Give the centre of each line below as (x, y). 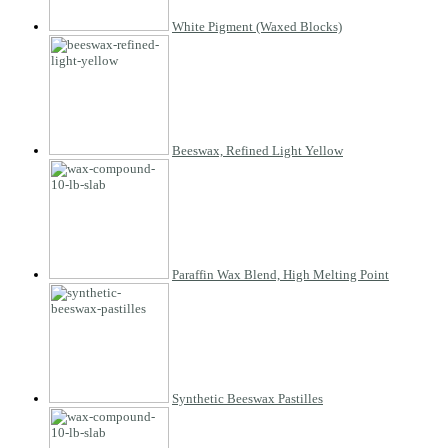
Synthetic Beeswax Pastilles (247, 398)
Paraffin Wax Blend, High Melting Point (280, 274)
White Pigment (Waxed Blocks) (257, 26)
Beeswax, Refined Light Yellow (257, 150)
